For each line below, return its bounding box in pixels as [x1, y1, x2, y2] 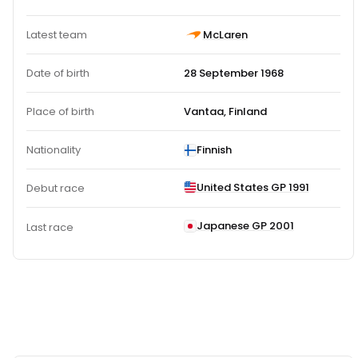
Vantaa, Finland [183, 104, 267, 120]
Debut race [26, 181, 85, 197]
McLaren [202, 27, 248, 43]
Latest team [26, 27, 87, 43]
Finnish [196, 142, 232, 158]
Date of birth [26, 66, 89, 82]
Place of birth [26, 104, 94, 120]
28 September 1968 [183, 66, 284, 82]
